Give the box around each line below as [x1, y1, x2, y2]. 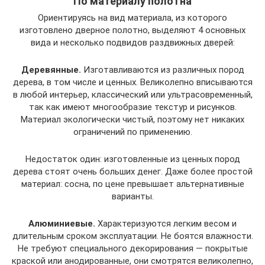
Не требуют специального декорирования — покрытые [17, 243, 248, 254]
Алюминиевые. [28, 218, 95, 229]
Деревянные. [21, 64, 81, 75]
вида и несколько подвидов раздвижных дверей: [30, 37, 235, 48]
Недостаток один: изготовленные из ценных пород [25, 154, 240, 164]
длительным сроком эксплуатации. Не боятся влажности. [12, 231, 253, 241]
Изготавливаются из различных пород [80, 64, 244, 75]
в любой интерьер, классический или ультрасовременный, [12, 89, 253, 100]
